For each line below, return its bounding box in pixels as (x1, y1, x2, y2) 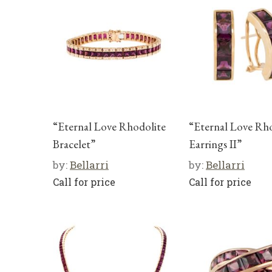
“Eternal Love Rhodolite (53, 118, 166, 134)
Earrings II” (189, 136, 242, 152)
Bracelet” (53, 136, 95, 152)
